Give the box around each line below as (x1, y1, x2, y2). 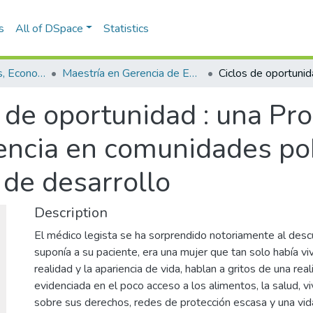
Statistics (103, 20, 150, 36)
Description (34, 203, 108, 222)
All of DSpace (15, 20, 83, 36)
